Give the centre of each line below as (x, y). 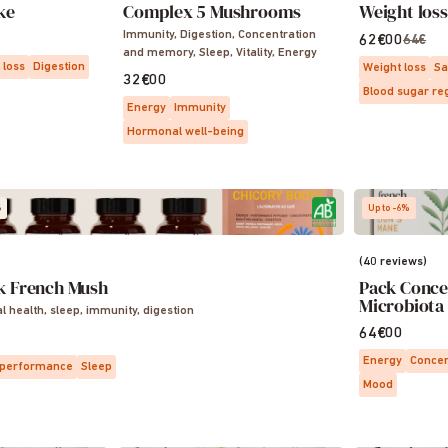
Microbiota (402, 305)
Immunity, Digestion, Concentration (219, 35)
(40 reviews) (393, 262)
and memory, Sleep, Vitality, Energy (220, 53)
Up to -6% (389, 208)
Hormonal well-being (185, 132)
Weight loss (394, 68)
